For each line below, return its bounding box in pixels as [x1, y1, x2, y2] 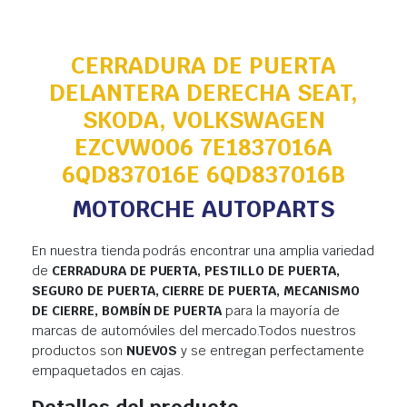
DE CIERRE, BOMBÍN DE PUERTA [32, 303, 223, 320]
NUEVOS [125, 342, 178, 360]
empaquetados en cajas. [32, 362, 184, 380]
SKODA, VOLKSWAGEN [82, 105, 325, 135]
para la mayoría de [222, 303, 340, 320]
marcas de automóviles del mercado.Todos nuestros [32, 323, 356, 340]
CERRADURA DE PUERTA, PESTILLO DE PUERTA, [51, 263, 340, 280]
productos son [32, 342, 126, 360]
